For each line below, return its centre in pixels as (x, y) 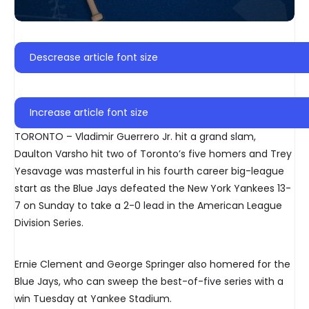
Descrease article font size (94, 58)
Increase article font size (89, 113)
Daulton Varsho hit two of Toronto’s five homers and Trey (153, 154)
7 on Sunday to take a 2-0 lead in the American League (148, 206)
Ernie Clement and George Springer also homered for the (152, 265)
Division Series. (49, 223)
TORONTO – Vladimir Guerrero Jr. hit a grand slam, (135, 137)
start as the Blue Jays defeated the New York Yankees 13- (153, 189)
